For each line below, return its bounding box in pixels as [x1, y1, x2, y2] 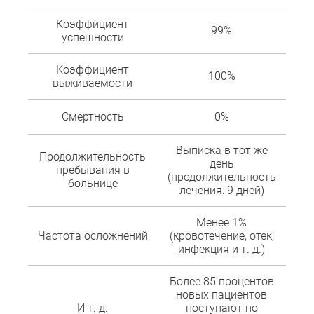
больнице [67, 177, 118, 191]
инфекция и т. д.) [178, 243, 265, 257]
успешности [61, 31, 124, 45]
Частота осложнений [37, 229, 148, 243]
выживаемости [53, 76, 132, 90]
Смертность [61, 110, 124, 124]
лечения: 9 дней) [179, 184, 264, 198]
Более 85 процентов [169, 275, 274, 289]
